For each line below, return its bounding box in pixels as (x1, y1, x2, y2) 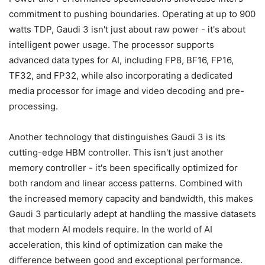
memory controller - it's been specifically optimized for (9, 161, 238, 173)
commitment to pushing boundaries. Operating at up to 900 (9, 8, 256, 20)
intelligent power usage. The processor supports (9, 38, 214, 50)
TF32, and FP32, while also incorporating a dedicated (9, 69, 232, 81)
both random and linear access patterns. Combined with (9, 177, 243, 189)
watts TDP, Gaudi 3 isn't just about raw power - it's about (9, 23, 245, 35)
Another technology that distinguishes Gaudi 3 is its (9, 131, 225, 143)
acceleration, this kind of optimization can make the (9, 238, 223, 250)
